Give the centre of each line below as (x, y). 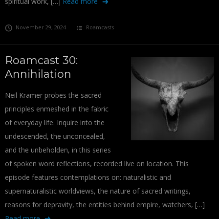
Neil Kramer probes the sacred (53, 95)
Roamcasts (100, 27)
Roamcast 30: (41, 60)
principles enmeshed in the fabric (57, 109)
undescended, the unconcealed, (55, 136)
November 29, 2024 (41, 27)
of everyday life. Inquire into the (55, 122)
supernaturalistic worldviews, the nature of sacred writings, (98, 191)
